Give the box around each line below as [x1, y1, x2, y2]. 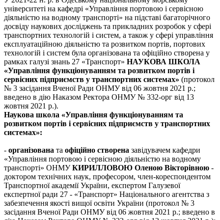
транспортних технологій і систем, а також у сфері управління [4, 30, 213, 39]
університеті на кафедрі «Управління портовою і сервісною [4, 4, 203, 13]
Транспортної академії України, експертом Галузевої [4, 181, 180, 190]
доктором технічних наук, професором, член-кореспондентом [4, 172, 211, 181]
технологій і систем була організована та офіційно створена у [4, 48, 210, 57]
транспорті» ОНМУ [4, 163, 72, 172]
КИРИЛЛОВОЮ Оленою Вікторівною [72, 163, 209, 172]
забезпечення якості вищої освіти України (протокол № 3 [4, 198, 194, 207]
